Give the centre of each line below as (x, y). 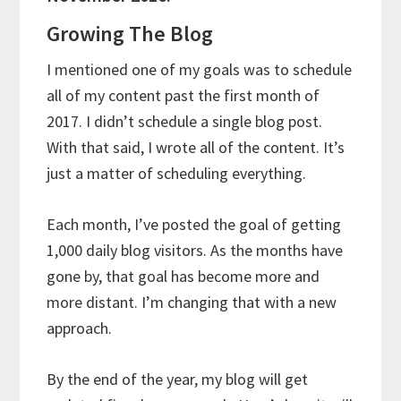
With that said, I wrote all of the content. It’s (196, 148)
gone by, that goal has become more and (183, 277)
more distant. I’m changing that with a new (192, 303)
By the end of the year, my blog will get (178, 380)
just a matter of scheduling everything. (177, 174)
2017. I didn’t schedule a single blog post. (185, 122)
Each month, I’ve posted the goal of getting (194, 225)
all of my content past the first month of (183, 96)
